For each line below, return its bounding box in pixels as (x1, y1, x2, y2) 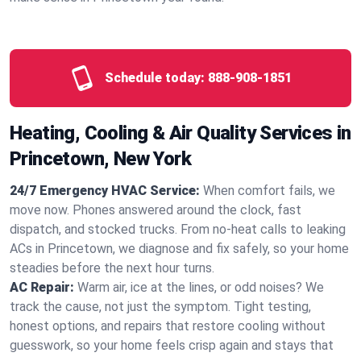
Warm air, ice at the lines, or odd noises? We (77, 280, 324, 295)
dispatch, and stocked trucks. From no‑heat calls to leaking (10, 222, 346, 237)
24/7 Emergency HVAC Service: (10, 183, 200, 198)
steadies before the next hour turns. (10, 260, 214, 276)
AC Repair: (10, 280, 74, 295)
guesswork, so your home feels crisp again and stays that (10, 338, 334, 353)
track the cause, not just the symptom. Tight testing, (10, 299, 311, 314)
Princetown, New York (10, 147, 191, 170)
